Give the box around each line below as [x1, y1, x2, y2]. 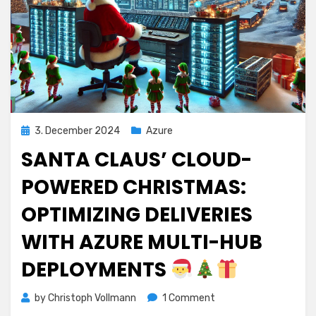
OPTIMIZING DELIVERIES [21, 201, 253, 229]
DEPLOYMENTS [21, 256, 171, 284]
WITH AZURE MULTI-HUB [21, 229, 262, 256]
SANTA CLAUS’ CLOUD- [21, 146, 252, 174]
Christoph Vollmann [48, 292, 136, 304]
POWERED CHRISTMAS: [21, 174, 246, 201]
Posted [20, 124, 54, 136]
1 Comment [162, 292, 215, 304]
